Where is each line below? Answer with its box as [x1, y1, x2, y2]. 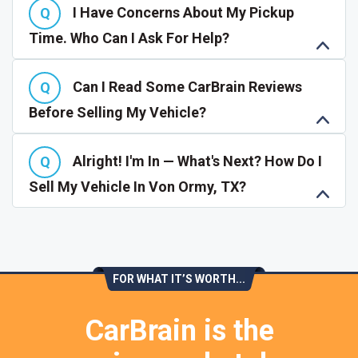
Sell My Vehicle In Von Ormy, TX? [29, 178, 246, 195]
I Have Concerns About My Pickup [73, 3, 294, 21]
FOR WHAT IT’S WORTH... [113, 272, 245, 285]
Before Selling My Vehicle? [29, 104, 206, 121]
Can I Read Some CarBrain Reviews [73, 78, 302, 95]
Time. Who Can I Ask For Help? [29, 30, 229, 46]
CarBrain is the [84, 314, 274, 348]
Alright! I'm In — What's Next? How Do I [73, 152, 322, 169]
